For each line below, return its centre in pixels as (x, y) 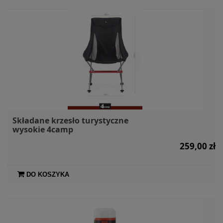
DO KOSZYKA (48, 174)
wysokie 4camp (43, 129)
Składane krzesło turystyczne (70, 120)
